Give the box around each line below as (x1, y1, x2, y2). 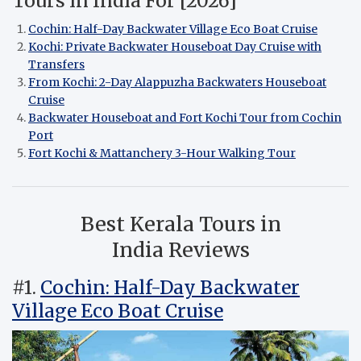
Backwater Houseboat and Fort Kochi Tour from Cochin (28, 110, 342, 126)
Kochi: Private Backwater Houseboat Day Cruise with (28, 39, 322, 55)
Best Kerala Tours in (80, 211, 281, 238)
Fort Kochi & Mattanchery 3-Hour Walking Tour (28, 146, 296, 161)
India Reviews (111, 237, 250, 263)
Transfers (28, 57, 85, 73)
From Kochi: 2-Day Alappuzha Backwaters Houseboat (28, 75, 326, 90)
